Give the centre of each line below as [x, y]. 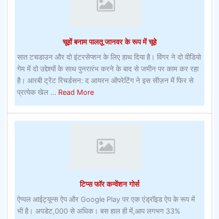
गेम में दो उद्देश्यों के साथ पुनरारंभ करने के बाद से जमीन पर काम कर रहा [108, 69]
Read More [76, 93]
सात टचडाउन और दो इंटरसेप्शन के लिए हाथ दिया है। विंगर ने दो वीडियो [109, 57]
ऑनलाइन [186, 9]
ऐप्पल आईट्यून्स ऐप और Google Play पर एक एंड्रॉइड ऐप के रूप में [106, 199]
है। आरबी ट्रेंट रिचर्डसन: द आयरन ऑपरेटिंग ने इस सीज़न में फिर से [105, 81]
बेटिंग [180, 20]
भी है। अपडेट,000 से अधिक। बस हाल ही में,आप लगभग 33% [99, 211]
